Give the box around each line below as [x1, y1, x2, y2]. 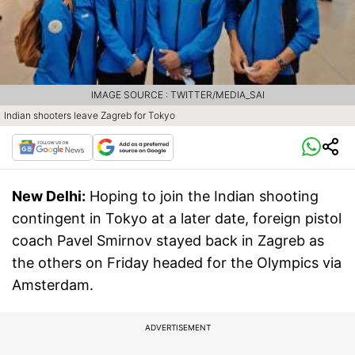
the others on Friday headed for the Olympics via [12, 254, 342, 272]
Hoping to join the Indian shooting [90, 188, 319, 205]
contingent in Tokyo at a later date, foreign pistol [12, 210, 342, 227]
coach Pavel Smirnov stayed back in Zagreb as [12, 232, 324, 250]
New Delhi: [12, 188, 86, 205]
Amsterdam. [12, 277, 94, 294]
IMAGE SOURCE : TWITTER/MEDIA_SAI [90, 89, 265, 101]
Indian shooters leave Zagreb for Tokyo [4, 109, 175, 122]
